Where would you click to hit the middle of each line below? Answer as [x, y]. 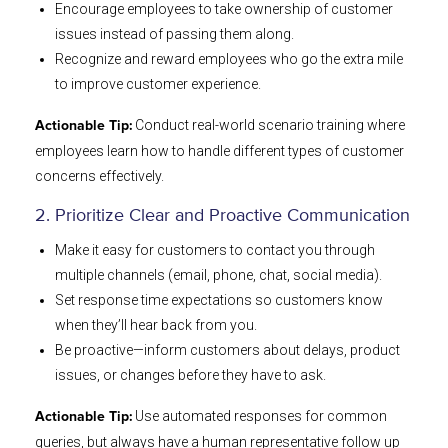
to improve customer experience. [158, 84]
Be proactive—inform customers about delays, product [227, 350]
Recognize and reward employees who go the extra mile [229, 59]
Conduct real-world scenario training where [268, 125]
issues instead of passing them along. [174, 34]
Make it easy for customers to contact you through [215, 250]
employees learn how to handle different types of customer [219, 151]
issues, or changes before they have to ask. [190, 375]
